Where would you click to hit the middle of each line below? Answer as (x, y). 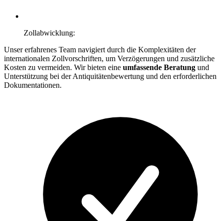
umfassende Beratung (160, 67)
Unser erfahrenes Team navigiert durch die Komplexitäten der (100, 49)
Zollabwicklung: (49, 33)
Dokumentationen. (33, 85)
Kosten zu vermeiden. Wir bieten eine (63, 67)
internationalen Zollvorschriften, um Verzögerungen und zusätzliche (109, 58)
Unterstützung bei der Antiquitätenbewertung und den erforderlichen (110, 76)
